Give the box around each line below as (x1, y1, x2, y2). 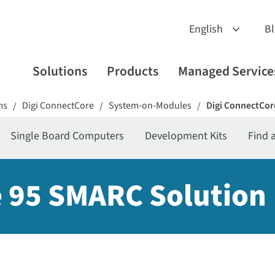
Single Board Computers (10, 128, 125, 144)
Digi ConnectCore (22, 99, 95, 112)
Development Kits (145, 128, 228, 144)
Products (106, 62, 158, 81)
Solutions (32, 62, 87, 81)
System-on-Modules (109, 99, 192, 112)
